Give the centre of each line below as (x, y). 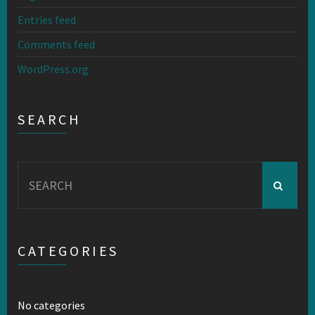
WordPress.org (53, 69)
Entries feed (47, 20)
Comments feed (56, 44)
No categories (51, 305)
